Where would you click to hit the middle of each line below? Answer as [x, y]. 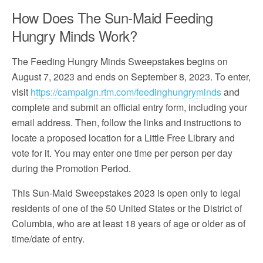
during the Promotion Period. [71, 168]
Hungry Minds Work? [75, 36]
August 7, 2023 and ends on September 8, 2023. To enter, [131, 77]
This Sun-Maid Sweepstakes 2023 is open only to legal [126, 193]
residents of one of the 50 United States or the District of [127, 208]
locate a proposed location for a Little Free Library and [123, 138]
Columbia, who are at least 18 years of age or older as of [129, 223]
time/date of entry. [48, 239]
